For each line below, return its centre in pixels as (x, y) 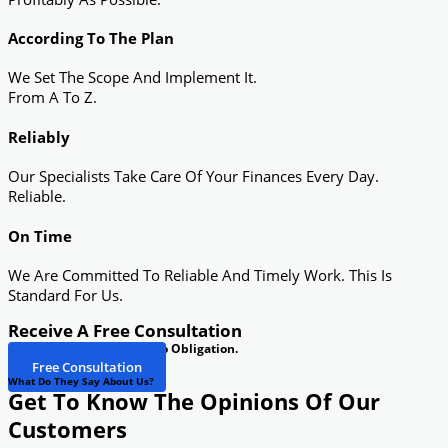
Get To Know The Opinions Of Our (194, 401)
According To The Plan (91, 37)
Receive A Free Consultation (125, 330)
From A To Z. (52, 97)
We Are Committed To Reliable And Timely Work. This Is (200, 274)
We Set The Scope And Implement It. (132, 77)
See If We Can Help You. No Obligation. (123, 348)
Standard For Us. (65, 294)
